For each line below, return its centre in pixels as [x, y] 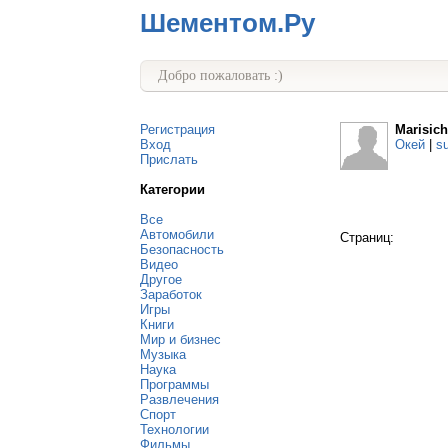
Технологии [174, 429]
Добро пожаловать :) [220, 75]
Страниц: [367, 237]
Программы [174, 384]
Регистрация [177, 129]
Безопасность [182, 249]
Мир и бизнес [180, 339]
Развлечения [179, 399]
